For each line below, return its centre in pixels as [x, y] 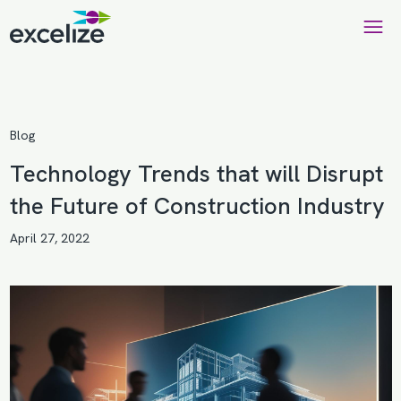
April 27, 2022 [49, 238]
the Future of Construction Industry [197, 206]
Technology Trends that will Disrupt [196, 174]
